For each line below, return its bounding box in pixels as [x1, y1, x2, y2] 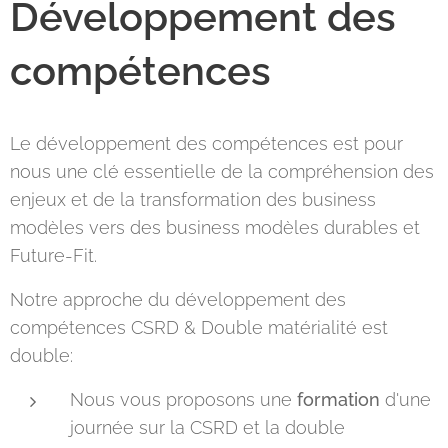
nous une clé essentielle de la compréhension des [10, 161, 434, 182]
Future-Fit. [10, 245, 97, 266]
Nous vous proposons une [70, 389, 297, 410]
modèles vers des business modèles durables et [10, 217, 420, 238]
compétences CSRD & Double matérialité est [10, 317, 388, 338]
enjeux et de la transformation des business [10, 189, 376, 210]
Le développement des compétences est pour [10, 133, 403, 154]
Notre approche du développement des [10, 289, 346, 310]
